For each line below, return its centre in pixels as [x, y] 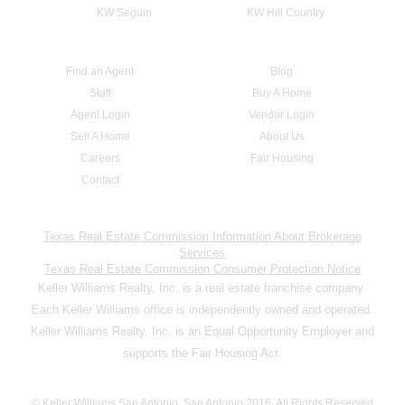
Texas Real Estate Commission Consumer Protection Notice [202, 268]
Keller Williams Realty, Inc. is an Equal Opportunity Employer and [202, 331]
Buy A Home [282, 93]
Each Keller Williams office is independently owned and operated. [202, 309]
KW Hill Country [286, 12]
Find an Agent [100, 71]
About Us [282, 136]
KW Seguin [124, 12]
